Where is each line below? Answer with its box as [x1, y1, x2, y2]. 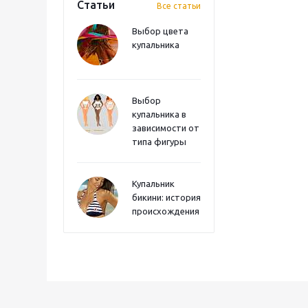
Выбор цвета [132, 26, 188, 36]
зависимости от [132, 123, 199, 133]
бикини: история [132, 192, 201, 202]
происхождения [132, 206, 199, 216]
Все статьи [157, 1, 201, 10]
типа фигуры [132, 137, 186, 146]
